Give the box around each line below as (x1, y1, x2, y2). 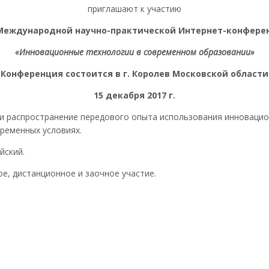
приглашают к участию (88, 2, 181, 14)
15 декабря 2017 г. (94, 89, 175, 101)
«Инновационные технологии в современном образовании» (14, 46, 255, 58)
